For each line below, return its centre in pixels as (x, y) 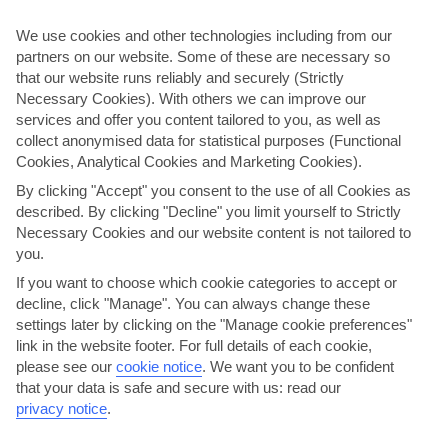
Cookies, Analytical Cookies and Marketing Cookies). (189, 161)
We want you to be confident (302, 366)
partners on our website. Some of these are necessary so (203, 56)
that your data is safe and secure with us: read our (178, 387)
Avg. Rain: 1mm (128, 321)
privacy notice (61, 408)
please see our (66, 366)
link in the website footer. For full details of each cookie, (194, 345)
